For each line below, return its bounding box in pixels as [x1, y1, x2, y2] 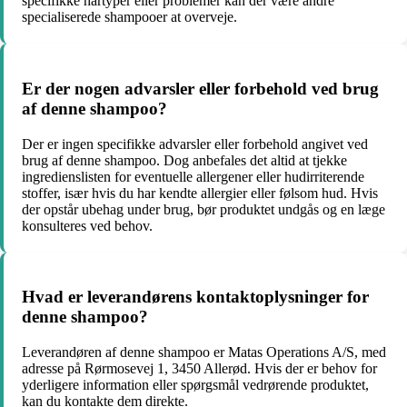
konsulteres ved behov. [22, 217, 153, 233]
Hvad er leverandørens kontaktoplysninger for [22, 287, 369, 307]
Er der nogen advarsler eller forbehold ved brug [22, 78, 379, 98]
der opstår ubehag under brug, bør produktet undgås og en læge [22, 201, 385, 217]
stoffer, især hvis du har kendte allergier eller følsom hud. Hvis [22, 184, 378, 201]
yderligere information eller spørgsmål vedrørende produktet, [22, 377, 369, 393]
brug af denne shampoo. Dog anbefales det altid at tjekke [22, 152, 347, 168]
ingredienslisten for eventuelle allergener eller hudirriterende [22, 168, 364, 184]
